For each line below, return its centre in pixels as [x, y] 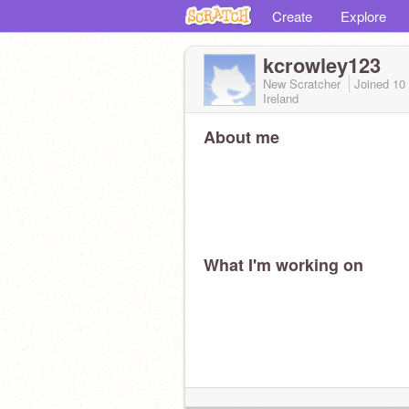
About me [241, 137]
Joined [373, 84]
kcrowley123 [322, 65]
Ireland [281, 98]
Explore [363, 16]
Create [292, 16]
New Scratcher [304, 84]
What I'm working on [283, 265]
